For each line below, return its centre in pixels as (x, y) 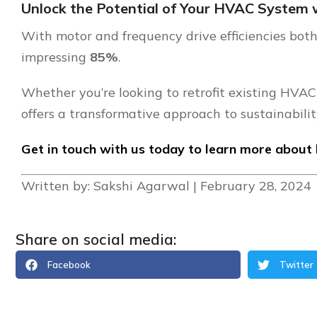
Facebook (69, 265)
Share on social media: (96, 240)
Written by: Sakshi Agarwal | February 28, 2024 (166, 186)
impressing (56, 57)
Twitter (296, 265)
